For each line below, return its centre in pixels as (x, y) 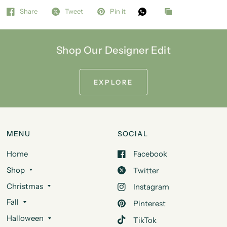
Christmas (25, 186)
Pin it (118, 11)
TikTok (145, 220)
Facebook (150, 154)
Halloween (25, 218)
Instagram (151, 187)
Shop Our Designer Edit (113, 50)
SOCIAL (133, 134)
